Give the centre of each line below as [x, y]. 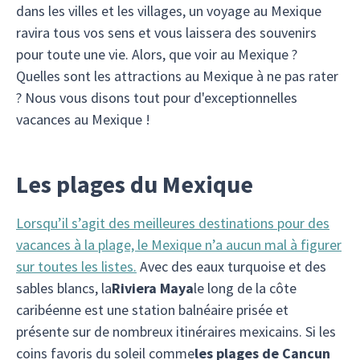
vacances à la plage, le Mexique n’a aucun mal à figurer [179, 245]
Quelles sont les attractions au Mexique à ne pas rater [177, 76]
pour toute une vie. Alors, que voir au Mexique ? [157, 54]
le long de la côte [245, 288]
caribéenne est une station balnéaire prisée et [152, 310]
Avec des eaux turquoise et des [231, 266]
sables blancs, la [64, 288]
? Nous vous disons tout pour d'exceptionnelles [157, 98]
